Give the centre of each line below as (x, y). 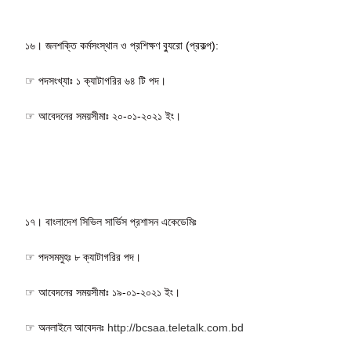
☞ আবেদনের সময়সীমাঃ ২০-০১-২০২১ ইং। (103, 116)
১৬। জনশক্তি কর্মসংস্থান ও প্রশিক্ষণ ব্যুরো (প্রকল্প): (122, 45)
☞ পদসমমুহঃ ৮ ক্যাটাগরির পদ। (83, 257)
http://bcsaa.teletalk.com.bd (176, 327)
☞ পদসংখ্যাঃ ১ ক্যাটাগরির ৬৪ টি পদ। (96, 80)
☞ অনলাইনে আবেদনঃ (67, 327)
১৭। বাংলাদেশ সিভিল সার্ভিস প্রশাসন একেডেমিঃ (111, 221)
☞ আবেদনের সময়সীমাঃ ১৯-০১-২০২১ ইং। (103, 292)
